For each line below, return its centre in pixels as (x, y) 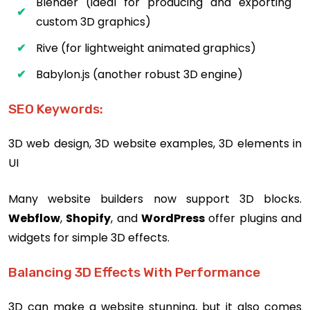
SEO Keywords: (56, 109)
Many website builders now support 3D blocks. (155, 199)
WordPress (173, 219)
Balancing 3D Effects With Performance (134, 273)
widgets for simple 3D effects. (89, 238)
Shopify (89, 219)
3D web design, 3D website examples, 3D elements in (155, 144)
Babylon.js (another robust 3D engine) (139, 75)
